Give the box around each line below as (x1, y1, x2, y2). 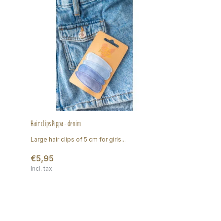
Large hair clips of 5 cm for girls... (31, 135, 126, 143)
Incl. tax (31, 164, 52, 172)
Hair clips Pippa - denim (31, 116, 81, 130)
